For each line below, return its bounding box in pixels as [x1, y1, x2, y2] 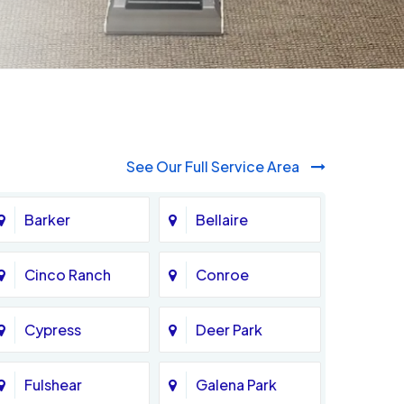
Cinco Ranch [24, 264, 111, 284]
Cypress [24, 319, 81, 339]
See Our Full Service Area [126, 157, 302, 177]
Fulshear [24, 374, 82, 394]
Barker [24, 209, 70, 229]
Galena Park [196, 374, 277, 394]
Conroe [196, 264, 249, 284]
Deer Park [196, 319, 262, 339]
